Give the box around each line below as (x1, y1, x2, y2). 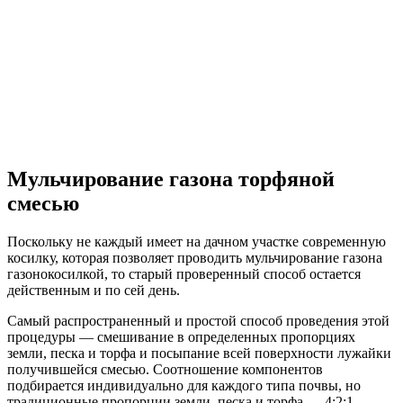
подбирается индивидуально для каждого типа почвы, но (7, 377, 361, 393)
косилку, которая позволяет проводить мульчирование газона (7, 249, 382, 265)
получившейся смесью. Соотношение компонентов (7, 361, 323, 377)
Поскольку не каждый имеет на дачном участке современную (7, 233, 386, 249)
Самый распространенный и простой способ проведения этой (7, 312, 390, 328)
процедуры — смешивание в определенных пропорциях (7, 328, 355, 345)
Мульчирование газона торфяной (7, 166, 335, 191)
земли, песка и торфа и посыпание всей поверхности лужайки (7, 345, 391, 361)
